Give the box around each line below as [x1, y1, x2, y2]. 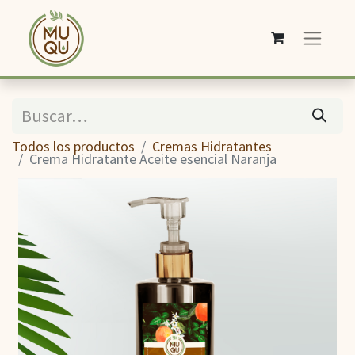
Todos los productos [12, 137, 135, 155]
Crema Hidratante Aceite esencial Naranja [29, 150, 277, 168]
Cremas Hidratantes [152, 137, 272, 155]
